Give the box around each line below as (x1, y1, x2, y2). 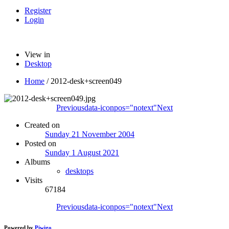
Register (25, 6, 51, 15)
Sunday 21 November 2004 (45, 129, 134, 139)
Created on (25, 120, 60, 129)
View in (25, 50, 50, 59)
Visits (25, 175, 42, 185)
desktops (65, 166, 94, 175)
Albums (25, 157, 50, 166)
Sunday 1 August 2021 (45, 148, 119, 157)
